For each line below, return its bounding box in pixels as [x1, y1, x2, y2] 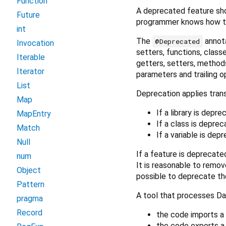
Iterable [17, 52, 45, 62]
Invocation [17, 38, 54, 48]
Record [17, 208, 42, 217]
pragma [17, 194, 43, 203]
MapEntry [17, 109, 51, 119]
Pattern [17, 180, 44, 189]
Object [17, 165, 41, 175]
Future [17, 10, 40, 20]
